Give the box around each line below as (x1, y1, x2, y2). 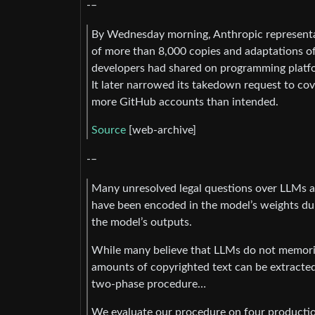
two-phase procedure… (91, 278, 206, 290)
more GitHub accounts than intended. (91, 96, 278, 108)
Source (91, 124, 126, 136)
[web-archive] (126, 124, 196, 136)
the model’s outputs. (91, 217, 192, 229)
